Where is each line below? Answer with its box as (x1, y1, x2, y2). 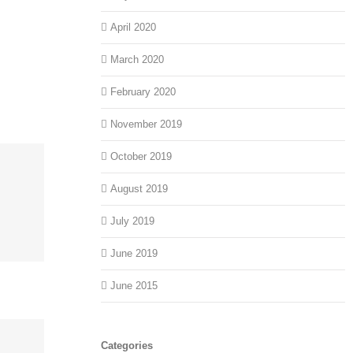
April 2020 (110, 21, 157, 34)
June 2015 (110, 280, 158, 292)
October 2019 (110, 150, 173, 163)
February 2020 (110, 86, 176, 98)
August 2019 (110, 183, 169, 195)
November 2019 (110, 118, 183, 131)
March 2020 (110, 54, 165, 66)
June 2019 (110, 247, 158, 260)
